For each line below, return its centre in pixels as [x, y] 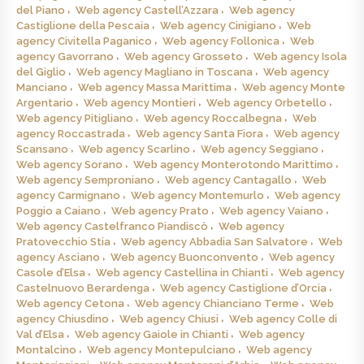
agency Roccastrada [71, 133]
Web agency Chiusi [169, 318]
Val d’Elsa [40, 334]
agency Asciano [58, 257]
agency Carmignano [68, 195]
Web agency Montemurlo [197, 195]
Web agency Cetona [70, 303]
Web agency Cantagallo [228, 180]
